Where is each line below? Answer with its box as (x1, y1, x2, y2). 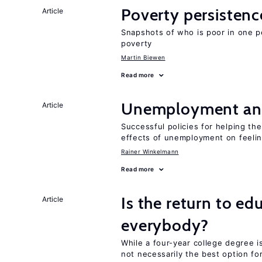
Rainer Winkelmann (121, 148, 179, 155)
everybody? (121, 215, 209, 235)
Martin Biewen (121, 54, 166, 61)
